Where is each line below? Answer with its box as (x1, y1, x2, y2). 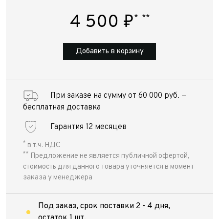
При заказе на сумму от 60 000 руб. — (50, 91, 187, 101)
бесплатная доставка (23, 103, 101, 112)
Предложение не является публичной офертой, (29, 152, 190, 161)
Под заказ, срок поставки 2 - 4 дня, (38, 201, 170, 211)
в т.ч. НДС (26, 141, 60, 150)
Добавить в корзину (75, 47, 144, 56)
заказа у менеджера (23, 173, 92, 182)
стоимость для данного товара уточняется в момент (23, 162, 194, 172)
